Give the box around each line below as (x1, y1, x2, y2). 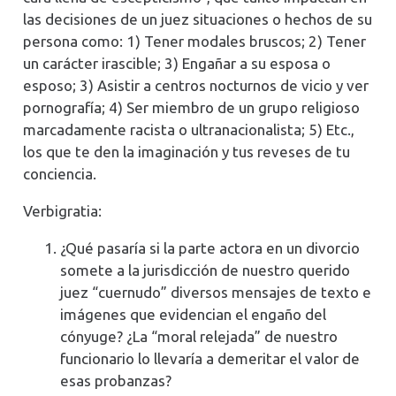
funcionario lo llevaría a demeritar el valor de (60, 349, 360, 367)
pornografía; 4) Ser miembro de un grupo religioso (22, 98, 360, 116)
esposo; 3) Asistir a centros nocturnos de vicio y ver (22, 76, 369, 94)
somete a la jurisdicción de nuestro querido (60, 261, 350, 278)
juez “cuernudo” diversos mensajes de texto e (60, 283, 371, 301)
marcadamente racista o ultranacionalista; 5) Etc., (22, 120, 354, 138)
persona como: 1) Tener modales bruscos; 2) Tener (22, 32, 366, 49)
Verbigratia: (22, 202, 102, 219)
